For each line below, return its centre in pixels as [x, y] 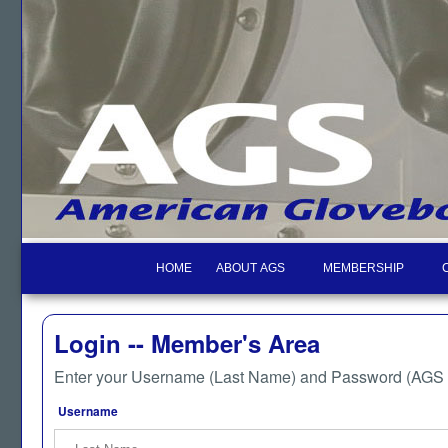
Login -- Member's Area [187, 343]
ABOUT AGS [250, 268]
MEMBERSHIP [363, 268]
